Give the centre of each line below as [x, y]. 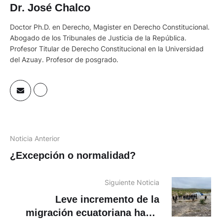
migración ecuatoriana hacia [92, 212]
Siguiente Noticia [132, 182]
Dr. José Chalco [50, 7]
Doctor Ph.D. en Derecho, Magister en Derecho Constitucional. [110, 27]
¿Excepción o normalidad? [73, 155]
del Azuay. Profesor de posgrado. [64, 59]
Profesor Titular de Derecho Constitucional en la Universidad [107, 48]
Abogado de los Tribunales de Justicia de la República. [98, 37]
